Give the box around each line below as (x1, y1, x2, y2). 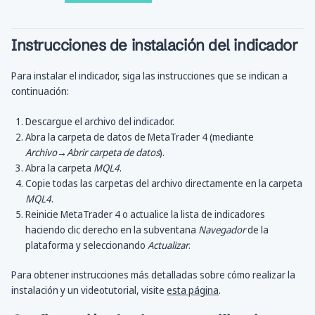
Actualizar (148, 238, 188, 252)
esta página (167, 283, 219, 297)
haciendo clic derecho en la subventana (25, 223, 198, 237)
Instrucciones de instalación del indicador (11, 36, 298, 56)
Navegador (198, 223, 245, 237)
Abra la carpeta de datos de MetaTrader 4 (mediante (25, 130, 254, 144)
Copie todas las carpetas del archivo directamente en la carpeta (25, 176, 302, 191)
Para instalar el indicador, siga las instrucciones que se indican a (11, 69, 288, 83)
